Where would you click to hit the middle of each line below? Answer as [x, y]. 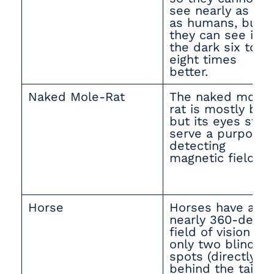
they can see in [215, 35]
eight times [203, 59]
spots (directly [213, 256]
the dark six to [213, 47]
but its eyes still [218, 121]
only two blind [212, 244]
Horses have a [212, 207]
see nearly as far [219, 10]
